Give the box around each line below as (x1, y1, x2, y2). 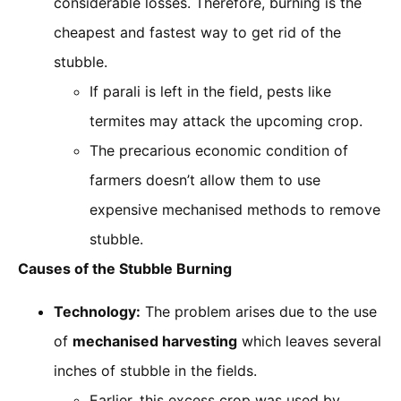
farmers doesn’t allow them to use (90, 171, 320, 190)
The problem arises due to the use (141, 302, 377, 320)
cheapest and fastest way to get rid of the (54, 23, 341, 42)
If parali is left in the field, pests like (90, 82, 331, 101)
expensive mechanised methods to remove (90, 200, 380, 219)
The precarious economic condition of (90, 141, 348, 160)
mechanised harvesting (73, 331, 237, 350)
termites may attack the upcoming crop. (90, 112, 363, 131)
